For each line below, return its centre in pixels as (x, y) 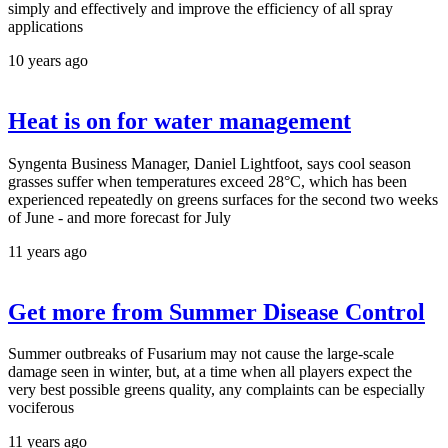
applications (45, 26)
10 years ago (48, 60)
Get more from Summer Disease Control (216, 311)
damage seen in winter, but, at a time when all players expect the (210, 372)
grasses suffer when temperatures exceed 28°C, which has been (207, 181)
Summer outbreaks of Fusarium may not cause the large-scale (201, 354)
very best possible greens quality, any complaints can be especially (216, 390)
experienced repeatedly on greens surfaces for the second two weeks (223, 199)
